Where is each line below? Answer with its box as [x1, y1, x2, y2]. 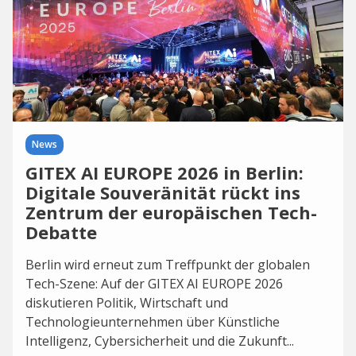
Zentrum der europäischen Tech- [25, 200, 317, 224]
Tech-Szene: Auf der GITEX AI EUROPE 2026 [25, 275, 283, 292]
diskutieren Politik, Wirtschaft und [25, 294, 228, 311]
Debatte [25, 220, 97, 244]
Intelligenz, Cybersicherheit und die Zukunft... [25, 332, 294, 350]
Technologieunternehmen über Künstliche [25, 313, 280, 331]
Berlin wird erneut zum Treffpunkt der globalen [25, 256, 310, 273]
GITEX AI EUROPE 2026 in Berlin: [25, 161, 304, 184]
